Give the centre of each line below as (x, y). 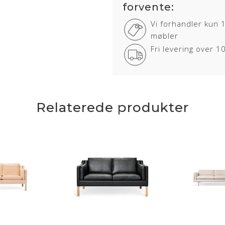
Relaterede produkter (113, 108)
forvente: (148, 7)
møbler (164, 36)
